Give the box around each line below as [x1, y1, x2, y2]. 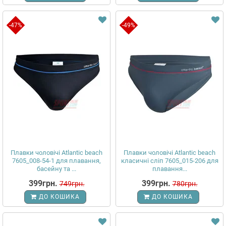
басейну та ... [37, 165, 76, 173]
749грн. [59, 180, 85, 188]
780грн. [172, 180, 198, 188]
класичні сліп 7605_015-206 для [121, 157, 218, 164]
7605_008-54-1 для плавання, [12, 157, 101, 164]
